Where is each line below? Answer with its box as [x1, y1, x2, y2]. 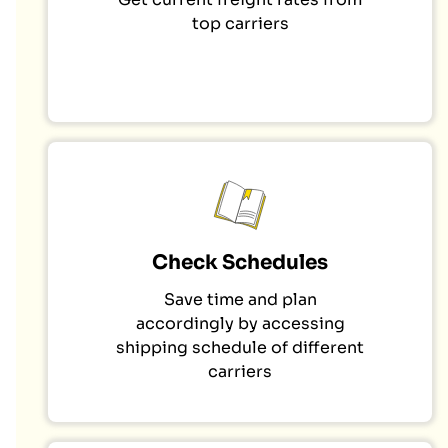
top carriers [191, 13, 289, 35]
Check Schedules [152, 250, 328, 276]
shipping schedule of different [116, 337, 364, 359]
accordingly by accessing [135, 313, 345, 335]
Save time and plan [163, 289, 317, 311]
